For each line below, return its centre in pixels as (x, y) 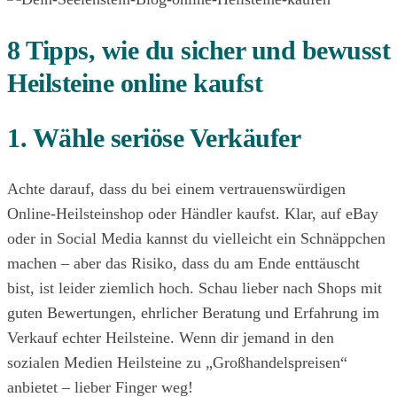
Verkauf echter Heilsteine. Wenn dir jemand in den (171, 337)
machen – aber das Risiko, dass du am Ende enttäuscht (183, 263)
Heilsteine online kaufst (135, 83)
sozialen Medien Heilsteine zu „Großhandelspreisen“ (177, 362)
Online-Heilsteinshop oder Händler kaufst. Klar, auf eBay (193, 213)
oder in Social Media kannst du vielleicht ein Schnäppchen (196, 238)
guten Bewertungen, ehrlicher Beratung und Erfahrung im (193, 312)
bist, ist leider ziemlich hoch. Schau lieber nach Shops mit (195, 288)
